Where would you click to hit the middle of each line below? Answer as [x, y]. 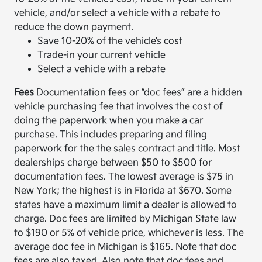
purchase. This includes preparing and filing [111, 135]
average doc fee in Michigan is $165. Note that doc [125, 247]
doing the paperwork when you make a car [109, 121]
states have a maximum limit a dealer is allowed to [126, 205]
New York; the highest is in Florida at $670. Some [123, 191]
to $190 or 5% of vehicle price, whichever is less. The [129, 233]
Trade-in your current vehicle [102, 56]
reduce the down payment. [74, 27]
